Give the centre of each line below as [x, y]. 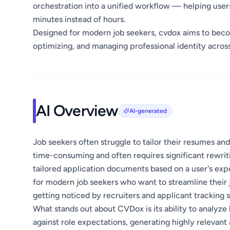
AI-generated [148, 111]
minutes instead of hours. [79, 20]
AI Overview [77, 111]
